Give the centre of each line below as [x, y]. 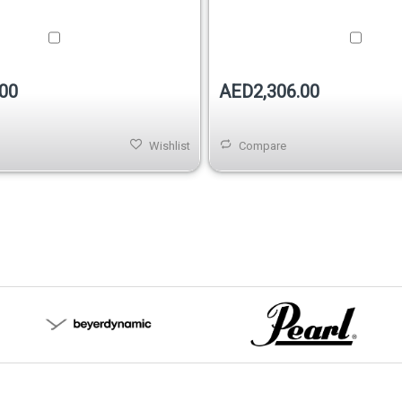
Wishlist [170, 145]
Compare [262, 145]
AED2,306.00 [269, 91]
